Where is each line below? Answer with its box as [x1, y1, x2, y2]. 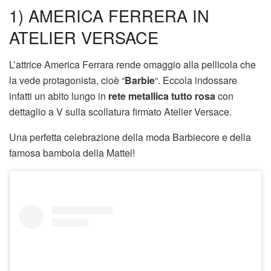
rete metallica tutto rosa [108, 88, 215, 103]
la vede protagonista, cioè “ [9, 73, 125, 87]
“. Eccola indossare [155, 73, 237, 87]
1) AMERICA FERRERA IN [9, 4, 209, 28]
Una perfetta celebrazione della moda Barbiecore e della [9, 129, 251, 144]
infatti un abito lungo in [9, 88, 108, 103]
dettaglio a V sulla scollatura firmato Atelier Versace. [9, 104, 232, 119]
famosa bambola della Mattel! [9, 145, 135, 160]
